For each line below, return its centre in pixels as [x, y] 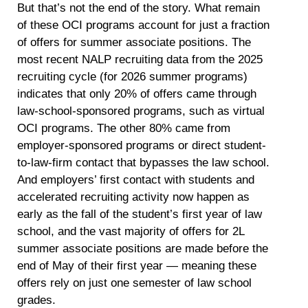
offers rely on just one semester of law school [135, 283]
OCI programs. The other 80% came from [124, 129]
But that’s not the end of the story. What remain [139, 8]
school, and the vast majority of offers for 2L [131, 232]
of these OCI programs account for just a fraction [144, 25]
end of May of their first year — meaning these [137, 266]
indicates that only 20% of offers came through [137, 94]
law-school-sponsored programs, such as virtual [141, 111]
